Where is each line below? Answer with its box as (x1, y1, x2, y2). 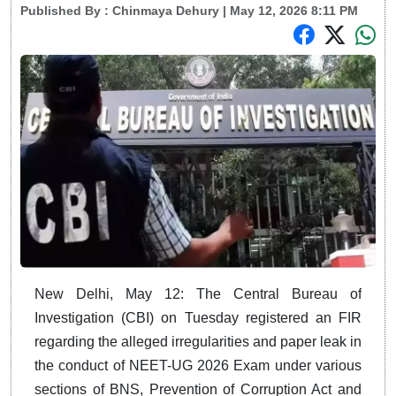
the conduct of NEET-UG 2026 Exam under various (34, 357, 362, 373)
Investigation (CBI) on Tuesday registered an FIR (34, 309, 362, 325)
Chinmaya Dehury (112, 4, 219, 19)
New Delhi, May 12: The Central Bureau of (34, 286, 362, 301)
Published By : (20, 4, 112, 19)
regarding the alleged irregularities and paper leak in (34, 333, 362, 349)
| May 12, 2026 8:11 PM (219, 4, 358, 19)
